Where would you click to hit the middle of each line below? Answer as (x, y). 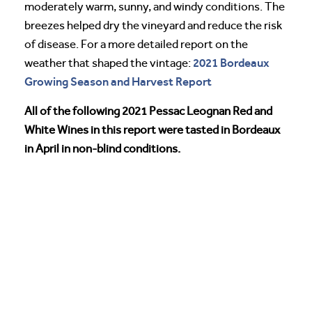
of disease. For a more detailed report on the (136, 44)
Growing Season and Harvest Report (118, 81)
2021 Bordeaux (231, 63)
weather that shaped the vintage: (109, 63)
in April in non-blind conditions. (102, 149)
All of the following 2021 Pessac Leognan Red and (148, 111)
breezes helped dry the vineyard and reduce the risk (153, 25)
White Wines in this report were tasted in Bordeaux (152, 130)
